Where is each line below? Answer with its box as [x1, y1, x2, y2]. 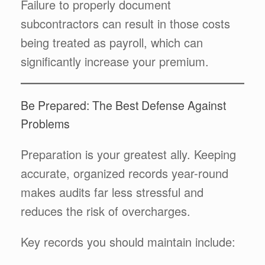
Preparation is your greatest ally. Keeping [21, 145, 236, 163]
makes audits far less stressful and [21, 183, 203, 201]
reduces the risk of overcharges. [21, 202, 190, 219]
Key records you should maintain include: [21, 232, 235, 250]
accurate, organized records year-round [21, 164, 228, 182]
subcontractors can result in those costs [21, 15, 230, 32]
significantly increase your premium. [21, 53, 209, 70]
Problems [21, 115, 70, 132]
